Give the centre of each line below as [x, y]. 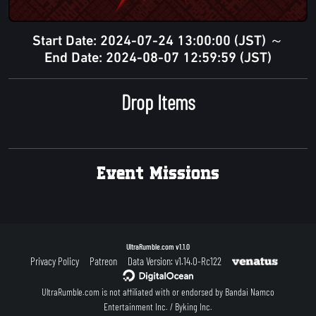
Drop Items [158, 102]
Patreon [103, 261]
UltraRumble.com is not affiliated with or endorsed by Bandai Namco [158, 292]
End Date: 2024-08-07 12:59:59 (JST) [158, 59]
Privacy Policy [54, 261]
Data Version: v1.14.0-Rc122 [174, 261]
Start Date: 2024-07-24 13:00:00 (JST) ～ [158, 42]
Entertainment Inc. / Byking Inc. [158, 307]
